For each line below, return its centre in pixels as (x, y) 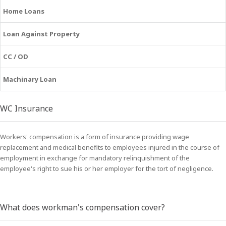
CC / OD (16, 56)
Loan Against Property (41, 34)
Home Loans (24, 11)
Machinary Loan (30, 79)
